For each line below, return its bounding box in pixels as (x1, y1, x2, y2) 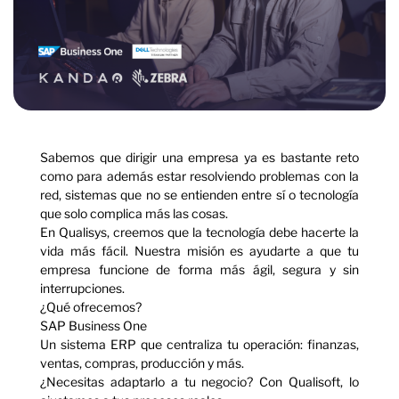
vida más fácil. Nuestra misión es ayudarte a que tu (40, 242, 359, 258)
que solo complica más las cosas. (40, 205, 228, 221)
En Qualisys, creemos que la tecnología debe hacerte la (40, 224, 359, 240)
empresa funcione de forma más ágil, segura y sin (40, 261, 359, 277)
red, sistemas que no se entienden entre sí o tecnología (40, 186, 359, 202)
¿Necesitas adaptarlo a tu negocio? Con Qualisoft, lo (40, 373, 359, 389)
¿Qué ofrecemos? (40, 298, 142, 314)
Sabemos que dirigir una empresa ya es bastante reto (40, 149, 359, 165)
